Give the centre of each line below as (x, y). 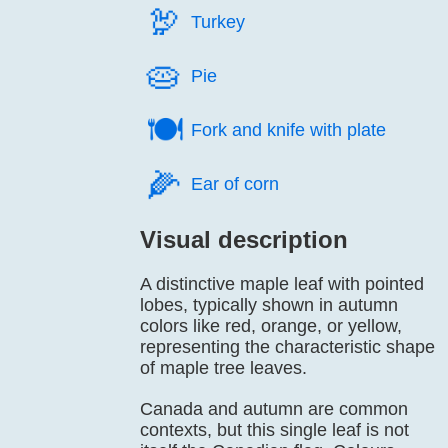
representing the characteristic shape (287, 347)
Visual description (244, 239)
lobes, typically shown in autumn (269, 305)
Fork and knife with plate (288, 130)
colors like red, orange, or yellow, (271, 326)
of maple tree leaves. (223, 368)
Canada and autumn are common (274, 409)
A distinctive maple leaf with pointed (282, 284)
